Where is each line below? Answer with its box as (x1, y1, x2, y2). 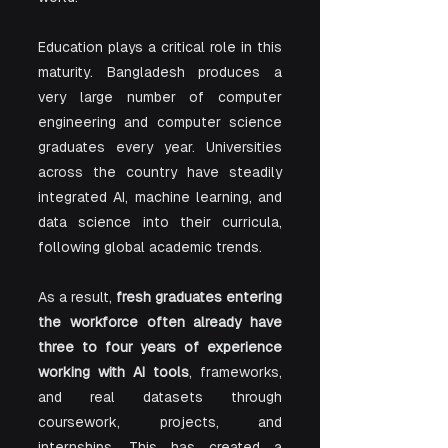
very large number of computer (38, 89, 282, 105)
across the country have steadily (38, 164, 282, 180)
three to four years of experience (38, 339, 282, 355)
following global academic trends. (38, 239, 262, 255)
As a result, (38, 289, 116, 305)
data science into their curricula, (38, 214, 282, 230)
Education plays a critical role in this (38, 39, 282, 55)
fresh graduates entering (116, 289, 282, 305)
